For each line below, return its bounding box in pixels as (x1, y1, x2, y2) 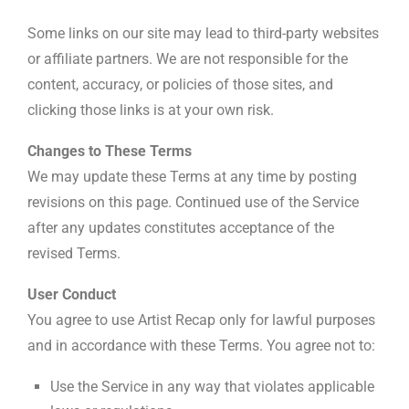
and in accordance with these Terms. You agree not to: (27, 336, 375, 354)
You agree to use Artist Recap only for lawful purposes (27, 310, 375, 329)
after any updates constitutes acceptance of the (27, 218, 334, 236)
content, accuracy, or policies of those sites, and (27, 75, 333, 93)
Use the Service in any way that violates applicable (50, 377, 374, 395)
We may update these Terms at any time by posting (27, 167, 357, 185)
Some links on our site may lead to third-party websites (27, 24, 379, 42)
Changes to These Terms (27, 142, 192, 160)
